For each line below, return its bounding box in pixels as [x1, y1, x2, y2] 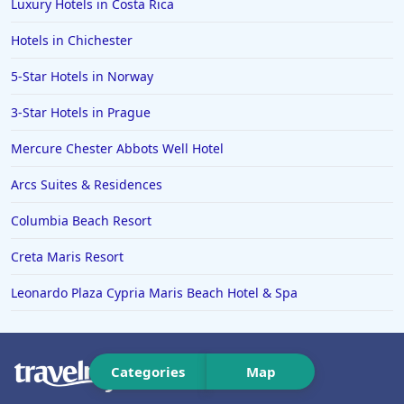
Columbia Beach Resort [11, 212, 151, 229]
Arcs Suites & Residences [11, 176, 162, 193]
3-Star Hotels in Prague [11, 104, 151, 121]
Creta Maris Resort [11, 248, 124, 265]
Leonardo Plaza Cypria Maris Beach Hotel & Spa [11, 284, 298, 301]
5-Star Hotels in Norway [11, 68, 153, 85]
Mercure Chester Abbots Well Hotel [11, 140, 224, 157]
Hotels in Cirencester [34, 34, 164, 51]
